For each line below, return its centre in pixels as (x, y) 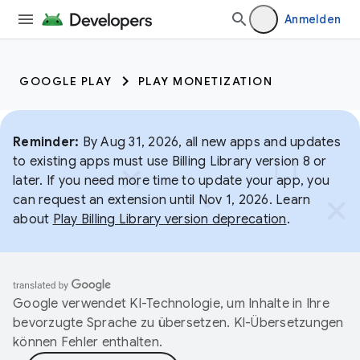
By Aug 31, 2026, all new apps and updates (210, 142)
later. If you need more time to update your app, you (171, 181)
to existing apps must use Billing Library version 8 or (170, 162)
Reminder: (46, 142)
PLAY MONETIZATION (205, 81)
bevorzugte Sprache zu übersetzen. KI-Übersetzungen (178, 323)
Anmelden (313, 19)
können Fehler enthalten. (88, 342)
